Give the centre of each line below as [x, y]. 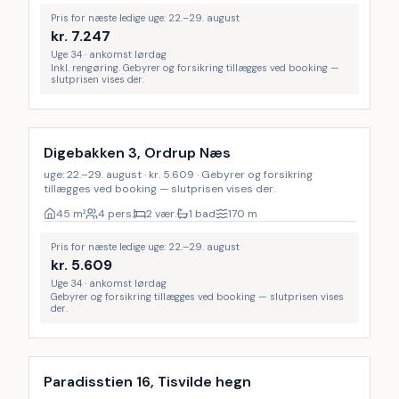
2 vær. [161, 214]
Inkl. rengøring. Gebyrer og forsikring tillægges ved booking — [195, 68]
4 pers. [116, 214]
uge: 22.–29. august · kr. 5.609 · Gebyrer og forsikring [178, 175]
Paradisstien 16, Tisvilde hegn [147, 382]
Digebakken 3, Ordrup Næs [137, 153]
